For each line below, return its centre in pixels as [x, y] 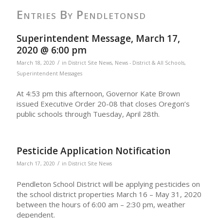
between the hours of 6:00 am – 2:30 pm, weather [101, 204]
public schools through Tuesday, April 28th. [88, 114]
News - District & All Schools [149, 63]
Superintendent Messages [49, 73]
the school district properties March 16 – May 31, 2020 [109, 194]
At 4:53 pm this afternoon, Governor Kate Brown [98, 94]
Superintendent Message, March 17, [98, 38]
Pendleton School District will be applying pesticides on [108, 184]
